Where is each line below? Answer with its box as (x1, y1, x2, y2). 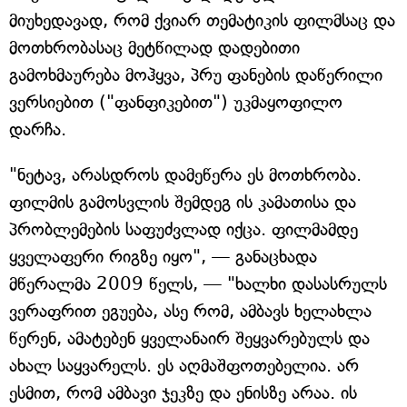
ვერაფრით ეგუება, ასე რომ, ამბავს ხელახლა (9, 300, 372, 322)
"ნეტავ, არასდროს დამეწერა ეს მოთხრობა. (9, 164, 362, 185)
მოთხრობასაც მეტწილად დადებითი (9, 36, 300, 58)
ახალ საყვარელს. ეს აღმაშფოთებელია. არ (9, 354, 359, 376)
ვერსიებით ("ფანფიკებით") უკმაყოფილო (9, 91, 342, 113)
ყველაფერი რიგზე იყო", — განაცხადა (9, 245, 317, 267)
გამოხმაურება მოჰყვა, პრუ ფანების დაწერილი (9, 64, 382, 85)
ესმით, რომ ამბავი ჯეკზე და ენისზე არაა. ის (9, 382, 357, 403)
